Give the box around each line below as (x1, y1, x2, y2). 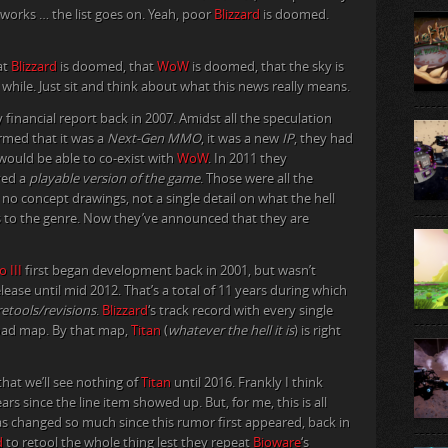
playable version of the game (29, 171, 200, 187)
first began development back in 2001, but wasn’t (22, 263, 316, 279)
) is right (294, 323, 341, 339)
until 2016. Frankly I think (171, 375, 323, 391)
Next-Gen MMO (107, 131, 201, 147)
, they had (294, 131, 353, 147)
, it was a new (201, 131, 282, 147)
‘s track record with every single (148, 303, 333, 319)
